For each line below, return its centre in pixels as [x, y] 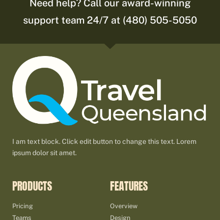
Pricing [23, 206]
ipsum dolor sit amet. [44, 153]
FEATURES [129, 186]
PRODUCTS [32, 186]
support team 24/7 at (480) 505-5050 [110, 20]
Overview [124, 206]
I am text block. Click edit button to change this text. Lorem [104, 142]
